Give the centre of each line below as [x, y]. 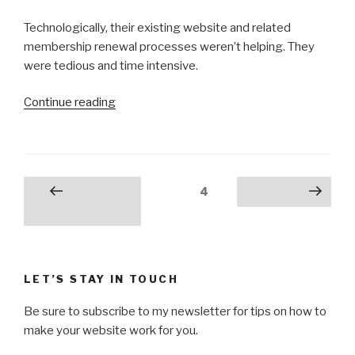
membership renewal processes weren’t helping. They [169, 46]
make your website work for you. [111, 330]
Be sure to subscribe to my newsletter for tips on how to [175, 311]
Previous [88, 193]
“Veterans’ [143, 102]
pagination [63, 209]
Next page [278, 193]
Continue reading [70, 103]
